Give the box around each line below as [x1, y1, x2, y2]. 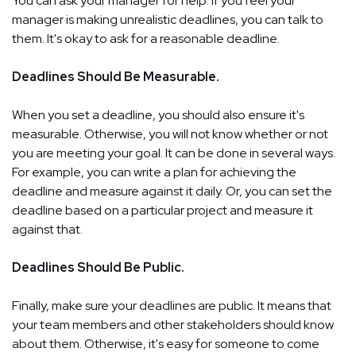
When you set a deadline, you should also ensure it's [12, 106, 304, 123]
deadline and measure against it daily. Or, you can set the [12, 182, 332, 199]
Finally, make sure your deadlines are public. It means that [12, 296, 331, 314]
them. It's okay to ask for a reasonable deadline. [12, 29, 280, 47]
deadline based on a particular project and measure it [12, 201, 313, 219]
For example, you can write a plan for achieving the [12, 163, 296, 180]
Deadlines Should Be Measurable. [12, 68, 219, 85]
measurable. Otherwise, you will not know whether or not [12, 125, 328, 142]
